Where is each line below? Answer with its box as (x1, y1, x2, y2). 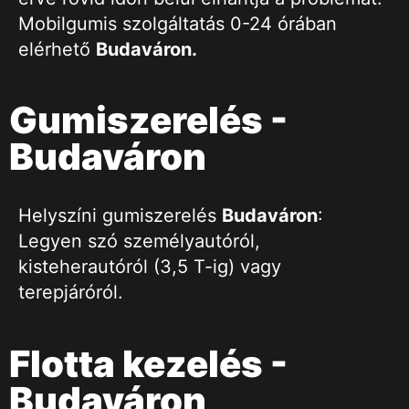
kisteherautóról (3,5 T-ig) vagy (18, 256, 281, 278)
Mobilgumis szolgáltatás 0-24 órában (18, 12, 337, 35)
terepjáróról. (18, 281, 123, 304)
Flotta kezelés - (9, 341, 288, 386)
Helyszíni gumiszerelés (18, 204, 222, 227)
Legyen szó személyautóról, (18, 230, 260, 253)
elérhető (18, 37, 96, 60)
